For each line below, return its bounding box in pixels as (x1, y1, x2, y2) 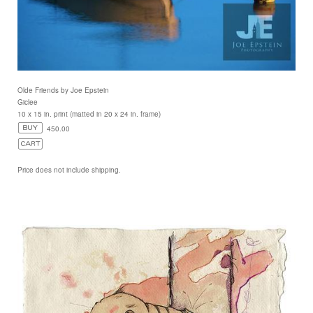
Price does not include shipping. (17, 165, 121, 175)
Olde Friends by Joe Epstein (17, 85, 109, 96)
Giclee (17, 97, 38, 108)
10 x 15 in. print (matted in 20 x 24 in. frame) (17, 109, 161, 119)
